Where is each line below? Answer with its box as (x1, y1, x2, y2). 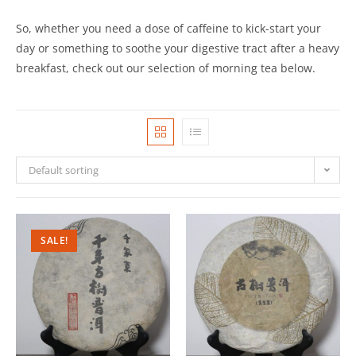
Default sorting (29, 163, 99, 177)
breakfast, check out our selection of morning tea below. (16, 60, 315, 75)
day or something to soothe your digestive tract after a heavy (16, 41, 339, 56)
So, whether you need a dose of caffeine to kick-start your (16, 21, 321, 36)
